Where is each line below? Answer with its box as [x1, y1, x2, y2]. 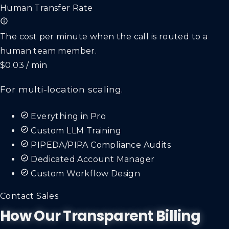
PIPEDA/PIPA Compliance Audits [31, 140, 171, 150]
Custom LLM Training [31, 126, 122, 136]
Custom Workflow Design [31, 169, 141, 179]
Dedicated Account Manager [31, 154, 155, 165]
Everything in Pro [31, 111, 106, 122]
